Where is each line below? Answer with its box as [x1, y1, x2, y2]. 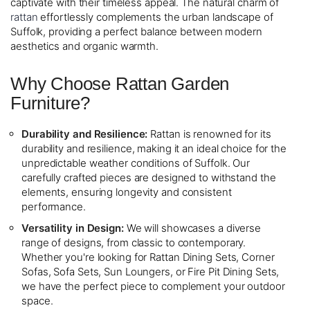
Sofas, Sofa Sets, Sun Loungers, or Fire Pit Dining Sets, [21, 264, 280, 278]
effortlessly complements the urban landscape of [37, 10, 273, 24]
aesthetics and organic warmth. [10, 39, 158, 53]
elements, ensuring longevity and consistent [21, 185, 232, 199]
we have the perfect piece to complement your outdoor [21, 279, 285, 293]
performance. [21, 199, 86, 213]
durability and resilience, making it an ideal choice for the [21, 141, 286, 155]
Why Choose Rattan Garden [10, 73, 230, 94]
